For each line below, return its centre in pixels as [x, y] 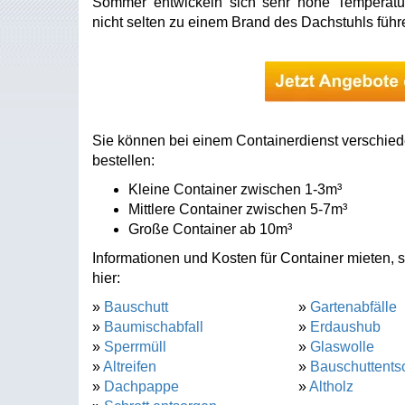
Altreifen [130, 367]
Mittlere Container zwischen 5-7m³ [238, 209]
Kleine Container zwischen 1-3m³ [235, 189]
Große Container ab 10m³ [210, 229]
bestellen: [123, 160]
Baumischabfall [154, 327]
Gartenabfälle [353, 307]
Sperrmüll [135, 347]
